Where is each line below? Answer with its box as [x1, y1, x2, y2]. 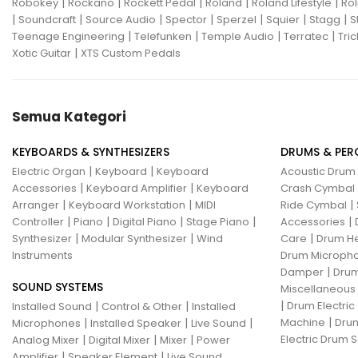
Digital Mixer [89, 332, 150, 348]
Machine [280, 315, 325, 331]
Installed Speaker [90, 316, 181, 332]
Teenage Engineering [12, 29, 125, 45]
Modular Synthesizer [82, 231, 187, 247]
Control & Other [101, 299, 182, 315]
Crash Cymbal [280, 181, 355, 197]
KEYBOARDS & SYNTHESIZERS [12, 144, 169, 161]
